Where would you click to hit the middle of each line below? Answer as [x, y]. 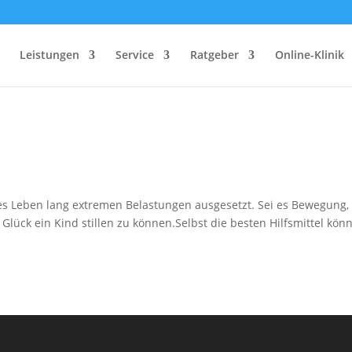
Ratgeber [214, 55]
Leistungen [49, 55]
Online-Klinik [310, 55]
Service [135, 55]
